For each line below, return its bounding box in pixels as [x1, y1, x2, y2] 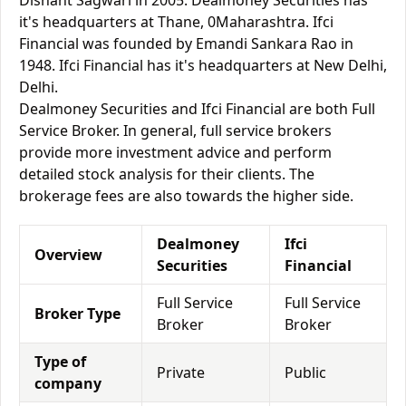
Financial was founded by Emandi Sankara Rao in [19, 34, 353, 53]
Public [285, 362, 326, 382]
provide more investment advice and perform [19, 142, 332, 162]
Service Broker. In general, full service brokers [19, 121, 332, 140]
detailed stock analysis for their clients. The [19, 164, 314, 184]
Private [157, 362, 205, 382]
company [34, 373, 101, 393]
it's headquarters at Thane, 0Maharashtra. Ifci [19, 12, 333, 32]
